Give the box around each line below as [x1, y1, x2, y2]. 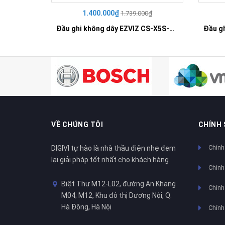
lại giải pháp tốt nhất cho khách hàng [51, 156, 169, 164]
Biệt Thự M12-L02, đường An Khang [61, 180, 176, 188]
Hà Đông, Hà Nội [61, 203, 111, 211]
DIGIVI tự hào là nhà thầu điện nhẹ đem [51, 144, 176, 153]
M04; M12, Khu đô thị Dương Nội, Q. [61, 191, 172, 200]
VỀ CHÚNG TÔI [51, 121, 103, 129]
